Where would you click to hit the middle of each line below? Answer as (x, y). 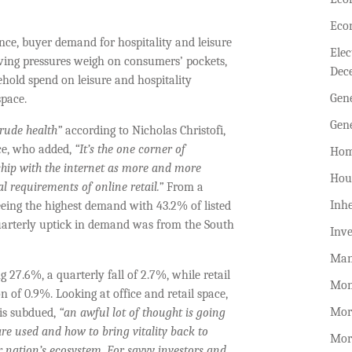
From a (185, 187)
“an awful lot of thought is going (142, 313)
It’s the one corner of (132, 150)
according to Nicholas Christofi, (144, 131)
